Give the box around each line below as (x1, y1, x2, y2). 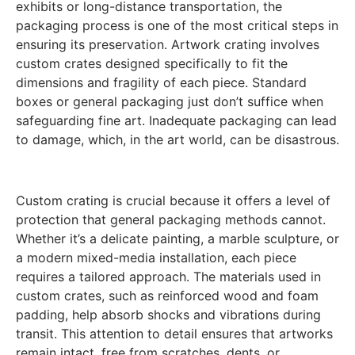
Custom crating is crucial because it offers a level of (16, 192, 330, 208)
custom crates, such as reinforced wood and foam (16, 287, 319, 303)
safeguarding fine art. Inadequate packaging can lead (16, 112, 337, 128)
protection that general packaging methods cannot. (16, 211, 326, 227)
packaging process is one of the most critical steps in (16, 17, 338, 33)
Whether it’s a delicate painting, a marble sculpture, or (16, 230, 339, 246)
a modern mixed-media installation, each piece (16, 249, 296, 265)
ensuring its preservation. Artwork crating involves (16, 36, 319, 52)
